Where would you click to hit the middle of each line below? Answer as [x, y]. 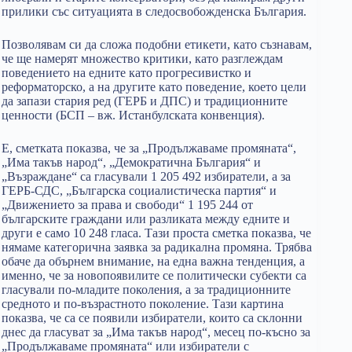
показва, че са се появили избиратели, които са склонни [152, 318]
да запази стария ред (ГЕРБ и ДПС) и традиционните [145, 101]
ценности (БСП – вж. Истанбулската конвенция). [133, 115]
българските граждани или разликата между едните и [146, 219]
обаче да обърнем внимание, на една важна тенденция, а [153, 261]
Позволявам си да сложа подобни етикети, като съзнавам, [157, 44]
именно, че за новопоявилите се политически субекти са [154, 275]
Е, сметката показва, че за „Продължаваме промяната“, [149, 148]
